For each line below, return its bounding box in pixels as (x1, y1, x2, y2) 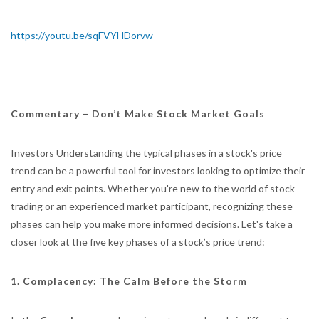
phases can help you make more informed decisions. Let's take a (11, 218, 293, 230)
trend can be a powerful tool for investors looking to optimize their (11, 164, 305, 177)
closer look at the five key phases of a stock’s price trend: (11, 236, 265, 248)
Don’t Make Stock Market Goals (92, 108, 265, 120)
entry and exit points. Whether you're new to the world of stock (11, 182, 295, 194)
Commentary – (11, 108, 92, 120)
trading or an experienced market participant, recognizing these (11, 200, 293, 212)
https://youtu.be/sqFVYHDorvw (11, 29, 153, 41)
